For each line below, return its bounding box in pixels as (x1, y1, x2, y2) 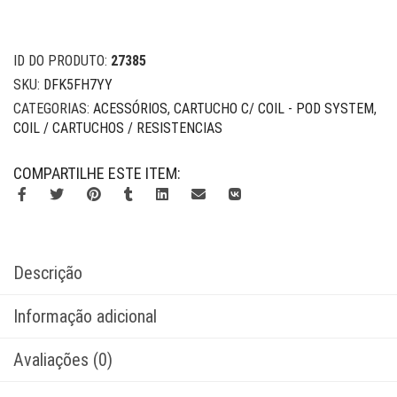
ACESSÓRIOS (93, 99, 167, 117)
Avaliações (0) (13, 348, 113, 370)
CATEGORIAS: (13, 99, 93, 117)
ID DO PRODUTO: (13, 51, 111, 69)
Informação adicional (13, 305, 157, 327)
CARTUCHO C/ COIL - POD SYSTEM (174, 99, 374, 117)
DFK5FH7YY (43, 75, 113, 93)
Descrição (13, 261, 82, 284)
